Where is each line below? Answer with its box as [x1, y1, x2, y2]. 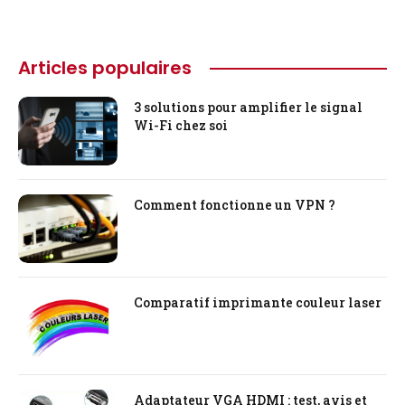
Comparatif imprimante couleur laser [134, 294, 381, 312]
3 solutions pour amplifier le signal [134, 99, 363, 117]
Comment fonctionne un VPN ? [134, 196, 335, 214]
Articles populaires [18, 55, 192, 81]
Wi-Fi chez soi [134, 117, 228, 135]
